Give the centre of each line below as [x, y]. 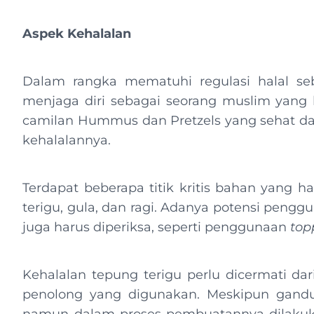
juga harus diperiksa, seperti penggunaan [157, 227]
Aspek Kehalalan [79, 34]
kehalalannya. [70, 140]
